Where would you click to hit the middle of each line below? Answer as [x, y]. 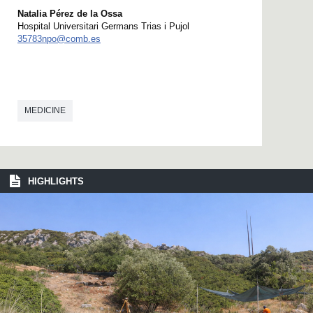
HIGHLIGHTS [56, 181]
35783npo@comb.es [59, 38]
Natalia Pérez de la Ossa [70, 13]
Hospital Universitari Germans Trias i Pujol [103, 26]
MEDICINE [45, 110]
